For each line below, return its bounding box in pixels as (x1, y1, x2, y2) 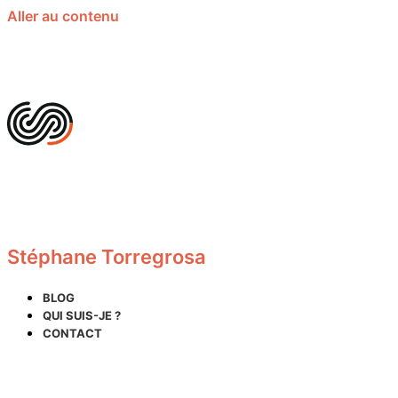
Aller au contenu (7, 7, 119, 25)
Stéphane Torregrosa (7, 245, 206, 268)
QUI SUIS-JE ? (43, 308, 121, 322)
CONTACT (43, 326, 102, 340)
